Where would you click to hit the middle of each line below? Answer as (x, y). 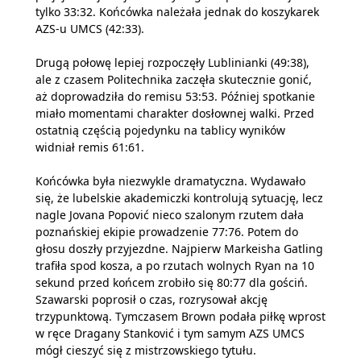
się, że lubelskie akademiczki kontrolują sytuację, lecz (179, 197)
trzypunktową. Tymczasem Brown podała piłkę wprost (180, 316)
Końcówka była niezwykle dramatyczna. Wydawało (170, 180)
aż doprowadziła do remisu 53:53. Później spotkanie (175, 96)
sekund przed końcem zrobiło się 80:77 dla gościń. (172, 282)
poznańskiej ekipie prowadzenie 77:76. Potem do (167, 231)
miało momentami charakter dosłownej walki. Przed (175, 113)
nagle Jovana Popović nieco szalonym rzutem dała (170, 214)
